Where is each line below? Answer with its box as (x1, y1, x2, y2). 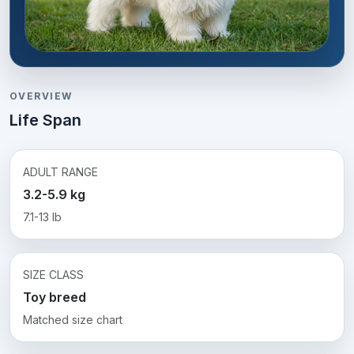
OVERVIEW (9, 89, 73, 102)
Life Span (9, 110, 81, 130)
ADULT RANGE (23, 164, 98, 179)
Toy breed (23, 288, 86, 305)
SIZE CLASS (23, 267, 84, 281)
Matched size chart (23, 312, 122, 326)
